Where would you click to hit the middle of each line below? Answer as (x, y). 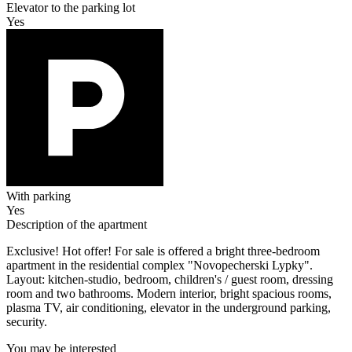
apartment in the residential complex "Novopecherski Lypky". (159, 266)
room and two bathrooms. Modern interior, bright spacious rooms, (169, 294)
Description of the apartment (77, 225)
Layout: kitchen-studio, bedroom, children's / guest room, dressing (170, 280)
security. (27, 322)
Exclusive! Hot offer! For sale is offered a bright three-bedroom (163, 251)
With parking (38, 196)
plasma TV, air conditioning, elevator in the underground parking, (169, 308)
